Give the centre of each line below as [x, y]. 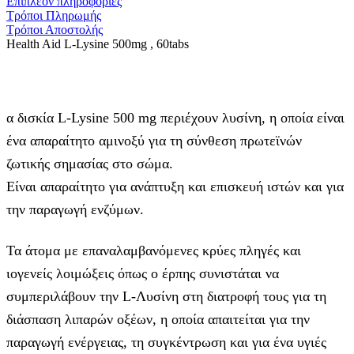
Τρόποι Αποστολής [55, 30]
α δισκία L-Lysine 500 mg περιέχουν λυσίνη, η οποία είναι [175, 118]
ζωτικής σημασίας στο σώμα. [90, 164]
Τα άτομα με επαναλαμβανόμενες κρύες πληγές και [154, 251]
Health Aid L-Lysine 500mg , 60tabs [98, 44]
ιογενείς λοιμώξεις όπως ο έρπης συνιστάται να [143, 274]
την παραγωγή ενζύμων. [75, 210]
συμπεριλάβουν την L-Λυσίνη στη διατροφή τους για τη [166, 297]
